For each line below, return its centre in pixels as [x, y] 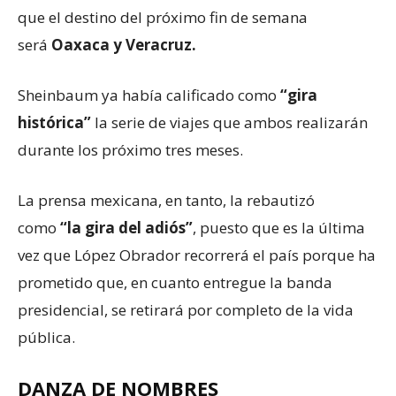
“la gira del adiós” [126, 228]
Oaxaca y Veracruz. [124, 45]
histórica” [54, 123]
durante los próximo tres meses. [130, 150]
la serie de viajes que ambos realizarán [229, 123]
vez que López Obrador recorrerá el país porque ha [197, 255]
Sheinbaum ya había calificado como [149, 95]
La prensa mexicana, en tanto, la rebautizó [166, 201]
